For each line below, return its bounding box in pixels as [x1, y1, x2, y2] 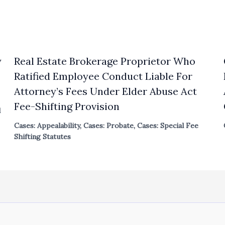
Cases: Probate [83, 121, 134, 130]
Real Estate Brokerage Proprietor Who [14, 54, 196, 67]
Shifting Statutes [14, 132, 71, 141]
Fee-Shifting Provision [14, 99, 120, 113]
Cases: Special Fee [137, 121, 199, 130]
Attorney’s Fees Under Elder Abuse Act [14, 84, 197, 97]
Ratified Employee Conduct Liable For [14, 69, 193, 82]
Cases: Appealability [14, 121, 80, 130]
